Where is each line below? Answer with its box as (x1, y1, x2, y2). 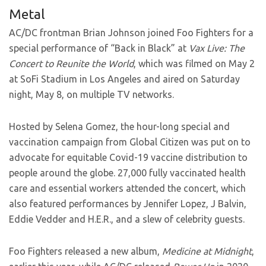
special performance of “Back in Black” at (9, 43, 189, 53)
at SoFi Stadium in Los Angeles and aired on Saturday (9, 74, 240, 84)
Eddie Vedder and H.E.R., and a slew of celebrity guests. (9, 214, 245, 224)
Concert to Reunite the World (9, 58, 134, 69)
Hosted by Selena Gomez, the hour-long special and (9, 121, 230, 132)
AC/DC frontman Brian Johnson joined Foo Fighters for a (9, 27, 254, 38)
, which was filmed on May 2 (134, 58, 255, 69)
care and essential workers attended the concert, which (9, 183, 246, 194)
